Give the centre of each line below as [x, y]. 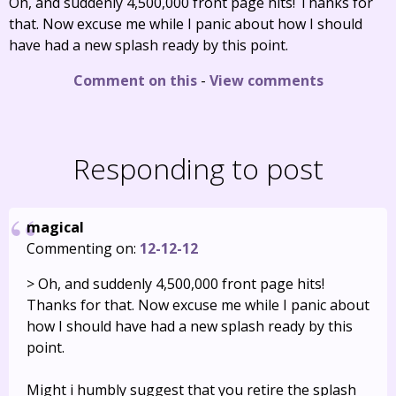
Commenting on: [83, 248]
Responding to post [198, 168]
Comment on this [135, 80]
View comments [266, 80]
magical [55, 227]
